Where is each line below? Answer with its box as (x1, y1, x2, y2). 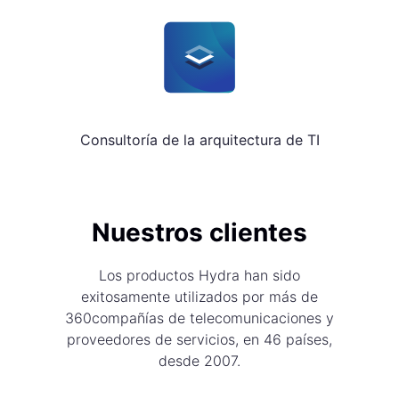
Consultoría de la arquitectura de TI (79, 131, 320, 150)
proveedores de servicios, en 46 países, (67, 330, 332, 349)
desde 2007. (159, 352, 240, 370)
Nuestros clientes (92, 217, 307, 248)
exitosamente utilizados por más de (81, 288, 318, 306)
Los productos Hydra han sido (99, 266, 300, 285)
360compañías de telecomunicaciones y (65, 309, 334, 328)
